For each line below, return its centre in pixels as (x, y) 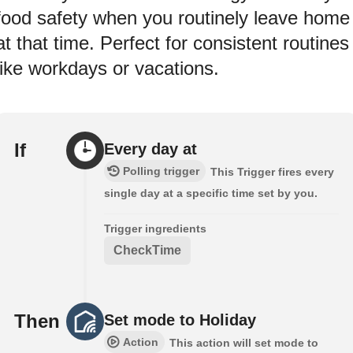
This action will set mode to (244, 342)
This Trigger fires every (272, 171)
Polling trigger (161, 171)
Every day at (150, 149)
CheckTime (147, 250)
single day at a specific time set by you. (211, 193)
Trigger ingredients (155, 228)
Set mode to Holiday (180, 320)
